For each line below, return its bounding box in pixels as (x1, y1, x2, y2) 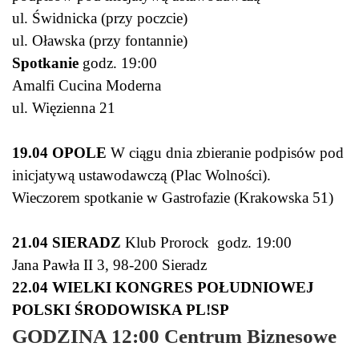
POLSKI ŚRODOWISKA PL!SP (12, 301, 229, 319)
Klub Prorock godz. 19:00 (121, 234, 296, 252)
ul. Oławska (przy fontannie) (12, 32, 192, 50)
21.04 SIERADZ (12, 234, 121, 252)
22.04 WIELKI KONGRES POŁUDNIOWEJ (12, 279, 314, 296)
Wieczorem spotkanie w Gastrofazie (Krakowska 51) (12, 189, 337, 207)
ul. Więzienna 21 (12, 99, 119, 117)
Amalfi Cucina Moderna (12, 77, 165, 95)
